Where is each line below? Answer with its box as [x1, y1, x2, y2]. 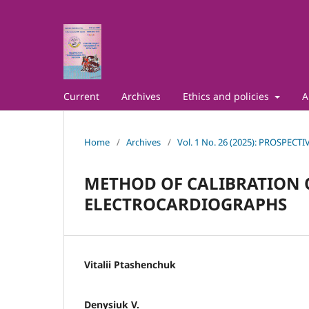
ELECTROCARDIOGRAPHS [84, 192, 287, 215]
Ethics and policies [183, 89, 272, 103]
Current [63, 89, 99, 103]
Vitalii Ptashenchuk [84, 257, 176, 271]
